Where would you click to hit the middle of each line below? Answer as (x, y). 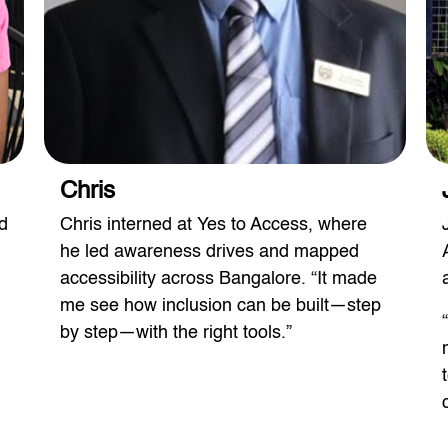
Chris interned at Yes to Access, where (213, 225)
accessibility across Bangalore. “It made (218, 279)
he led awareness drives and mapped (209, 252)
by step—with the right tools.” (176, 333)
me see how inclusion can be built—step (220, 306)
